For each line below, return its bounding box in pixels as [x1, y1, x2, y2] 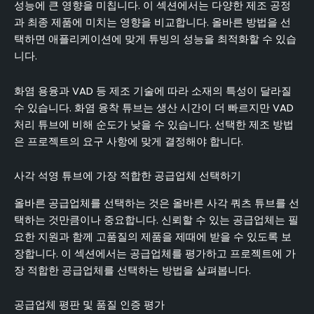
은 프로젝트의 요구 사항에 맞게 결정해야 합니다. [14, 134, 243, 149]
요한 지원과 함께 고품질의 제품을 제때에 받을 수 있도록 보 [14, 229, 292, 244]
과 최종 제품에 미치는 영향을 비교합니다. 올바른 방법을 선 [14, 15, 291, 30]
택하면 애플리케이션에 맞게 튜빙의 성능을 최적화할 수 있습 [14, 32, 296, 47]
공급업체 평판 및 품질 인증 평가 [14, 298, 165, 313]
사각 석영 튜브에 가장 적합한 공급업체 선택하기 [14, 169, 241, 184]
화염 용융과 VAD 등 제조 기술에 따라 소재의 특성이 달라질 [14, 83, 292, 98]
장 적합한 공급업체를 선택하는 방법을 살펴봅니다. [14, 263, 251, 278]
